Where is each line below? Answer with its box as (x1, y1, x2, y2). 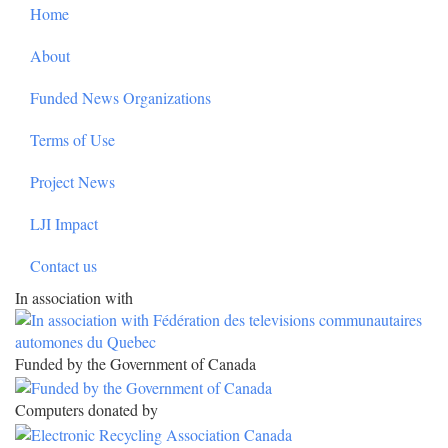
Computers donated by (15, 399, 158, 421)
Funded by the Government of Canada (15, 353, 256, 375)
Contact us (30, 255, 97, 277)
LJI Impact (30, 213, 98, 235)
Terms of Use (30, 129, 115, 151)
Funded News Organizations (30, 87, 211, 109)
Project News (30, 171, 115, 193)
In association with (15, 287, 133, 309)
